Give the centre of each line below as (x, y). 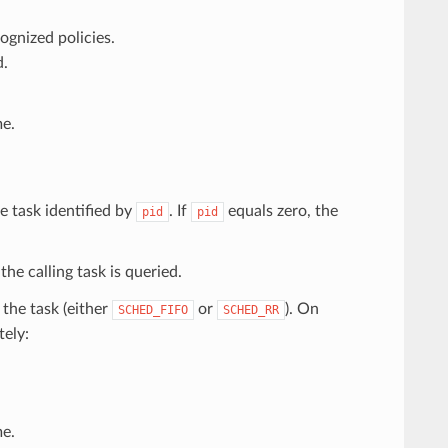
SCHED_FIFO (152, 309)
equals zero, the (280, 210)
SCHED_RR (250, 309)
